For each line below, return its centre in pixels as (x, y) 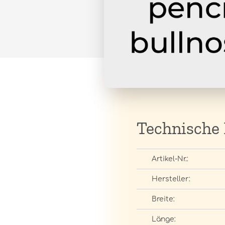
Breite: (163, 199)
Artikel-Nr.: (170, 159)
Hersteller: (171, 179)
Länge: (164, 219)
